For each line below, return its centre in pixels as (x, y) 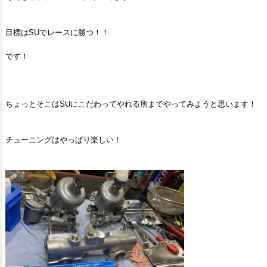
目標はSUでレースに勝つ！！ (57, 32)
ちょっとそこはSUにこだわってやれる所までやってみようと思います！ (131, 104)
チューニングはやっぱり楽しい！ (63, 140)
